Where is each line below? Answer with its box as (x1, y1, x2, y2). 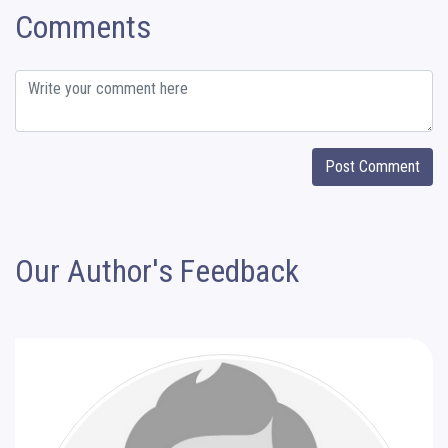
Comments (15, 7, 151, 46)
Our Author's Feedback (15, 251, 299, 290)
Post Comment (325, 156, 420, 176)
